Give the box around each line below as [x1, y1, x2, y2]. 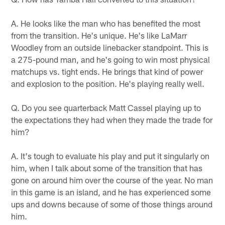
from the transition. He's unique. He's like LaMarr [11, 30, 187, 40]
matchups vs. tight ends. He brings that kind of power [11, 66, 203, 76]
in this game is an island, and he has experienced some [11, 186, 211, 197]
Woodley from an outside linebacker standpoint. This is [11, 42, 209, 52]
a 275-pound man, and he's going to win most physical [11, 54, 210, 64]
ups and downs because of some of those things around [11, 198, 213, 209]
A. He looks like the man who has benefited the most [11, 18, 201, 28]
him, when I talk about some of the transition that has [11, 162, 203, 173]
